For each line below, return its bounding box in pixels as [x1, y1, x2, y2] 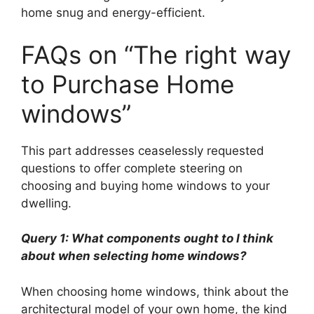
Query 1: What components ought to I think [21, 231, 273, 246]
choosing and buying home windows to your [21, 178, 270, 193]
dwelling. [21, 196, 71, 210]
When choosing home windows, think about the [21, 284, 289, 299]
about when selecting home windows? [21, 249, 247, 264]
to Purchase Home [21, 69, 234, 99]
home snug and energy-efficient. [21, 6, 205, 20]
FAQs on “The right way [21, 39, 291, 69]
